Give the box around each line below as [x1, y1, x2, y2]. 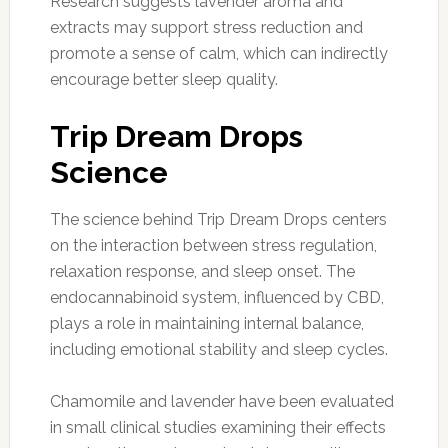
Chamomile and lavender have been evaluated [49, 391, 394, 411]
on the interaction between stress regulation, [49, 235, 377, 255]
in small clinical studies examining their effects [49, 417, 386, 437]
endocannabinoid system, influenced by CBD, [49, 287, 384, 307]
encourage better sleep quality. [49, 69, 278, 89]
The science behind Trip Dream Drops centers [49, 209, 387, 229]
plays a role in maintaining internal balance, [49, 313, 364, 333]
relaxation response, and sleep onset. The [49, 261, 355, 281]
